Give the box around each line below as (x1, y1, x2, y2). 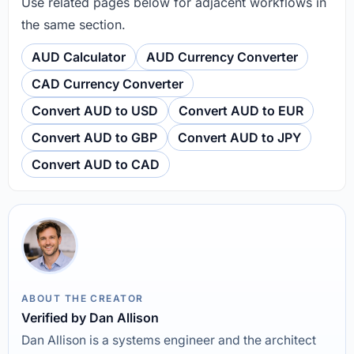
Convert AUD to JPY (178, 129, 301, 145)
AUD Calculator (32, 48, 126, 65)
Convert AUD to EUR (179, 102, 303, 119)
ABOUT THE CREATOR (21, 292, 144, 304)
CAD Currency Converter (32, 75, 183, 92)
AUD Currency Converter (146, 48, 298, 65)
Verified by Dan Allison (21, 309, 159, 326)
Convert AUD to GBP (32, 129, 157, 145)
